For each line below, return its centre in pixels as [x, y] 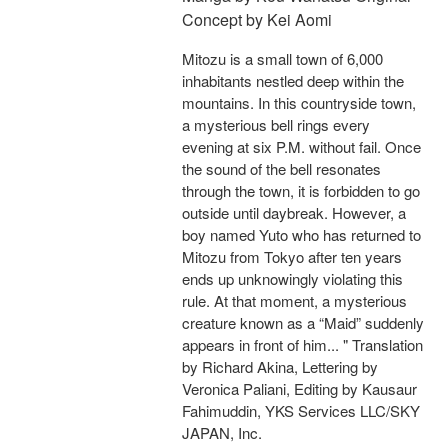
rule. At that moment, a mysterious [294, 301]
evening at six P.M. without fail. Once [301, 147]
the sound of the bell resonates [281, 169]
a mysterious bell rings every [276, 125]
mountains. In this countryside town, [299, 103]
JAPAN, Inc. [222, 433]
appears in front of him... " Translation [302, 345]
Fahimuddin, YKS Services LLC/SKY [301, 411]
